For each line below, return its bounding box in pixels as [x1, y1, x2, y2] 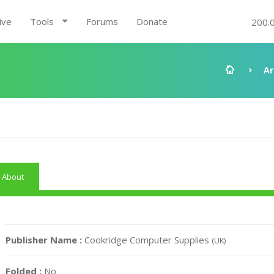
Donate [136, 15, 168, 28]
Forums [86, 15, 118, 28]
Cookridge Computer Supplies [84, 234, 212, 246]
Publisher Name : [6, 234, 85, 246]
